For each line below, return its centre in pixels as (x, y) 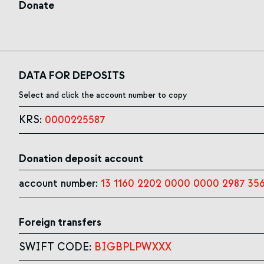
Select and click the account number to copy (103, 95)
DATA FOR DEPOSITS (72, 76)
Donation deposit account (81, 159)
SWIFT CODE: (55, 247)
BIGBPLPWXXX (133, 247)
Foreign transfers (60, 223)
